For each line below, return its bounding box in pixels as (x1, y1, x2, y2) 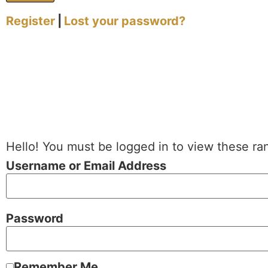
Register (6, 14, 55, 29)
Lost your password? (64, 14, 185, 29)
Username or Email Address (6, 158, 166, 173)
